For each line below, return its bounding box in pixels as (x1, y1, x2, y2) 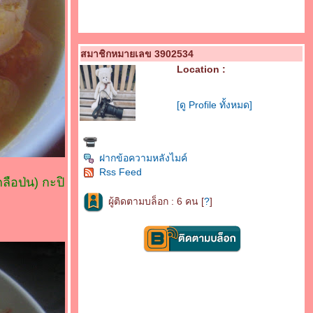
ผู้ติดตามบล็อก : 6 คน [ (108, 196, 204, 208)
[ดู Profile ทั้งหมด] (177, 99, 252, 110)
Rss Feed (99, 166, 142, 177)
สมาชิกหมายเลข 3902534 (80, 48, 194, 59)
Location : (177, 64, 226, 75)
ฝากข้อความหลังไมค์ (99, 152, 187, 163)
